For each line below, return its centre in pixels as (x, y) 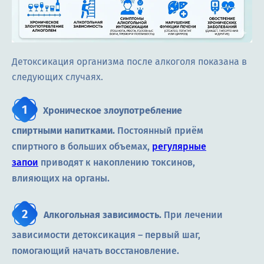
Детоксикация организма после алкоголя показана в (129, 62)
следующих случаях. (57, 77)
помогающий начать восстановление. (95, 251)
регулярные (179, 147)
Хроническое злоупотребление (113, 111)
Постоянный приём (159, 131)
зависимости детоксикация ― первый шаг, (106, 235)
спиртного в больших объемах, (82, 147)
